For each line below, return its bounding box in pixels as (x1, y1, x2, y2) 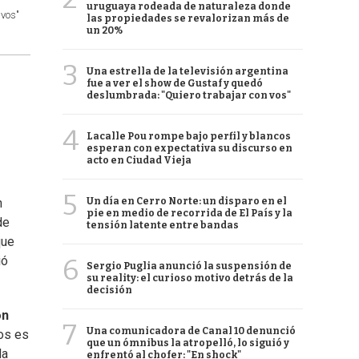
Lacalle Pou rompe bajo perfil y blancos (87, 131, 291, 142)
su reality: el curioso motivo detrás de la (87, 272, 293, 284)
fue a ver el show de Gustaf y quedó (87, 78, 263, 89)
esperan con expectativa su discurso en (87, 143, 292, 154)
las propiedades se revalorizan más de (87, 13, 289, 24)
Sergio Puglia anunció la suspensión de (87, 260, 292, 272)
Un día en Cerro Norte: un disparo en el (87, 196, 287, 207)
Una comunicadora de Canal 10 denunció (87, 325, 296, 337)
